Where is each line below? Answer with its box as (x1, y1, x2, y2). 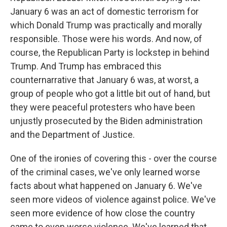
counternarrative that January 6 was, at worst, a (10, 74, 199, 85)
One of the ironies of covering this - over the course (10, 153, 217, 164)
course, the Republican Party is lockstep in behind (10, 47, 209, 58)
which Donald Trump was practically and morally (10, 20, 202, 30)
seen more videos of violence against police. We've (10, 194, 216, 205)
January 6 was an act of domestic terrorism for (10, 6, 199, 17)
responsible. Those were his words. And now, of (10, 33, 202, 44)
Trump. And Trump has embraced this (10, 61, 162, 71)
